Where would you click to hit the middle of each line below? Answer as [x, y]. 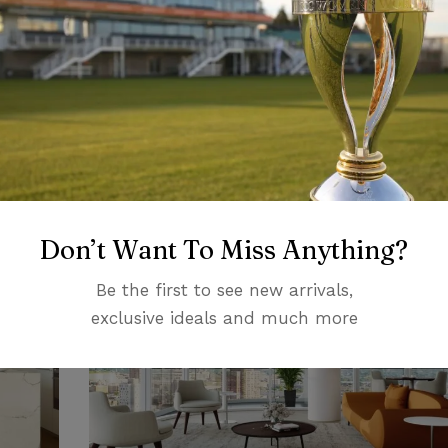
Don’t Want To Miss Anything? [224, 249]
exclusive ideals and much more [224, 317]
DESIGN [111, 111]
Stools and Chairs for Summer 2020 [257, 140]
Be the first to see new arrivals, [224, 289]
